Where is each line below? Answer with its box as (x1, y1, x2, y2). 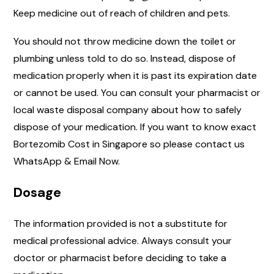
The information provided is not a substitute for (13, 217, 228, 230)
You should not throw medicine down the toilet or (13, 34, 236, 48)
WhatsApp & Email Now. (13, 154, 120, 168)
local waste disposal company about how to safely (13, 103, 242, 116)
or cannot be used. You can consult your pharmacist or (13, 86, 261, 99)
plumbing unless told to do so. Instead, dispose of (13, 51, 235, 65)
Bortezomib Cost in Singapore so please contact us (13, 137, 245, 150)
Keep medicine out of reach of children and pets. (13, 6, 230, 20)
